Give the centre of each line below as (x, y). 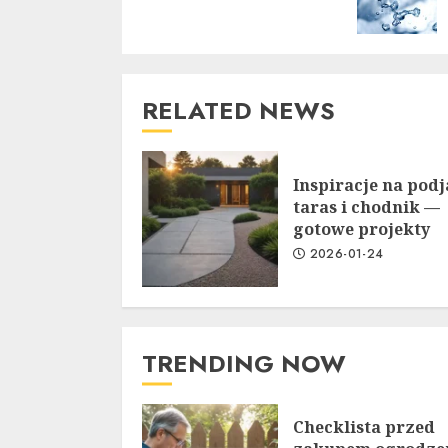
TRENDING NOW (244, 364)
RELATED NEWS (238, 111)
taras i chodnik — (366, 207)
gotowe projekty (361, 229)
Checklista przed (364, 427)
